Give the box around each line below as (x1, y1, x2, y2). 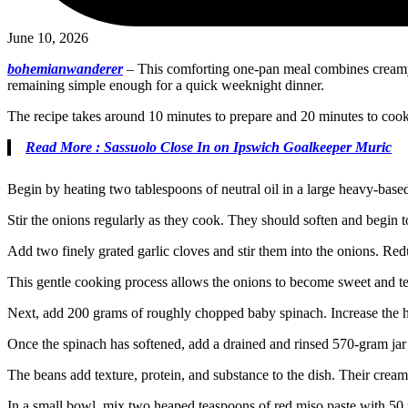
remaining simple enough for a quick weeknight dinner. (7, 76, 324, 93)
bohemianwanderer (7, 60, 123, 76)
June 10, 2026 (7, 29, 88, 46)
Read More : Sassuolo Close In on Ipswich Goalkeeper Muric (25, 138, 392, 155)
